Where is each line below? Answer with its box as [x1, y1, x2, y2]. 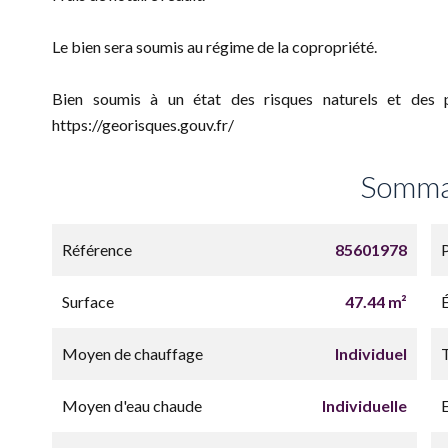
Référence [62, 240, 132, 259]
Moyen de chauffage [62, 344, 203, 363]
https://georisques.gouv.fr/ [52, 115, 234, 134]
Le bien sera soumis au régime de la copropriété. [52, 37, 377, 56]
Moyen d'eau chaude [62, 396, 202, 415]
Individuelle [321, 396, 407, 415]
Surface [62, 292, 114, 311]
